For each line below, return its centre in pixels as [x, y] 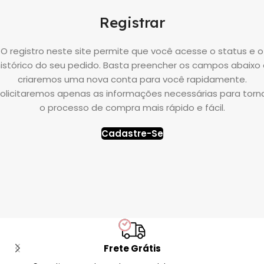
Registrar [132, 22]
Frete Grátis [132, 249]
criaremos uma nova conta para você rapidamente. [132, 79]
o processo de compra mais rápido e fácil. [132, 107]
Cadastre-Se [132, 133]
